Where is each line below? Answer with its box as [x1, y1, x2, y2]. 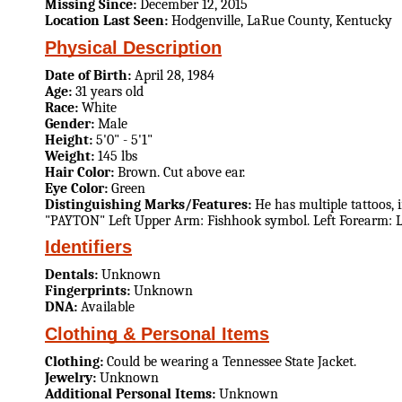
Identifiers [45, 237, 132, 258]
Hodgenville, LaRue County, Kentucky [171, 13, 392, 29]
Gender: [45, 115, 98, 132]
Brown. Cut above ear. [118, 163, 245, 180]
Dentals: [45, 267, 101, 284]
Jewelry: [45, 369, 100, 386]
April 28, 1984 [135, 66, 214, 83]
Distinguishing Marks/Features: [45, 196, 255, 213]
